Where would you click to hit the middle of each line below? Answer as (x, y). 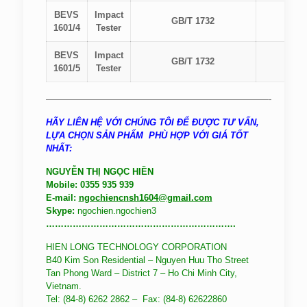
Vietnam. (63, 286)
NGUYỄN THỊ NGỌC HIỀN (99, 172)
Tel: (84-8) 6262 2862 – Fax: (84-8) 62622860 (136, 299)
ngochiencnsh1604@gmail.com (145, 198)
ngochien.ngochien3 (115, 211)
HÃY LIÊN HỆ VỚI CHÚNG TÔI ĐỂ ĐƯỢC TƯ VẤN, (152, 122)
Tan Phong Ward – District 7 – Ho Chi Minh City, (141, 273)
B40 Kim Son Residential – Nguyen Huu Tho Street (147, 260)
